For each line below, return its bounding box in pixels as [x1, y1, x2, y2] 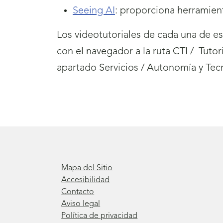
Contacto [61, 188, 95, 196]
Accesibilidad [61, 176, 110, 184]
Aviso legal [61, 200, 101, 208]
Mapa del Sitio [61, 164, 113, 172]
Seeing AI [73, 5, 115, 16]
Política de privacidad [61, 212, 138, 220]
